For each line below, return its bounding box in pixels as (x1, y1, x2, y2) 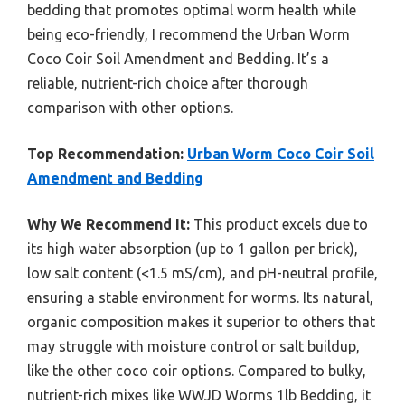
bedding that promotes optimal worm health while (27, 2, 356, 19)
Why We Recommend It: (27, 216, 190, 233)
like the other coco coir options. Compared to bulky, (27, 363, 366, 380)
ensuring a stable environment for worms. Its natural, (27, 289, 373, 306)
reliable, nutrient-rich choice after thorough (27, 75, 308, 92)
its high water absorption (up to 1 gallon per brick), (27, 240, 358, 258)
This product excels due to (190, 216, 368, 233)
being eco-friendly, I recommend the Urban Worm (27, 26, 350, 43)
